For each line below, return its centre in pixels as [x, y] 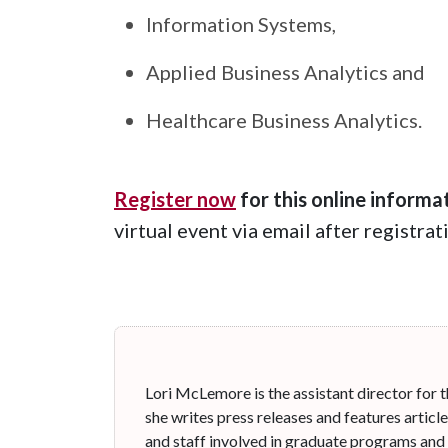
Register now [175, 198]
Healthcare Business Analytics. [284, 119]
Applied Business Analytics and [285, 71]
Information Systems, [241, 23]
